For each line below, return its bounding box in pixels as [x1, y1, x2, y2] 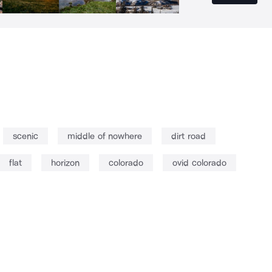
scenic [13, 131, 38, 142]
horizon [51, 157, 80, 169]
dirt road [171, 131, 206, 142]
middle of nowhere [67, 131, 142, 142]
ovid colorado [172, 157, 226, 169]
